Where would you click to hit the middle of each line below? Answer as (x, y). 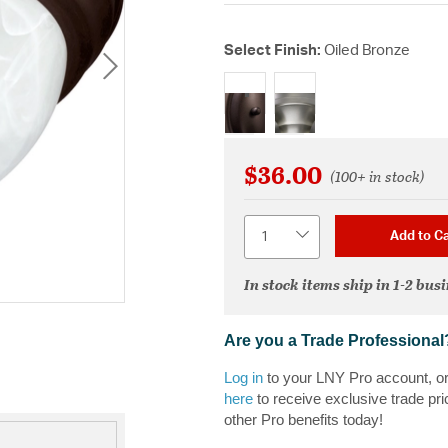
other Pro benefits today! (303, 420)
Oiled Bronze (367, 50)
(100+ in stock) (377, 176)
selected (251, 101)
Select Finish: (274, 50)
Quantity (271, 225)
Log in (243, 378)
